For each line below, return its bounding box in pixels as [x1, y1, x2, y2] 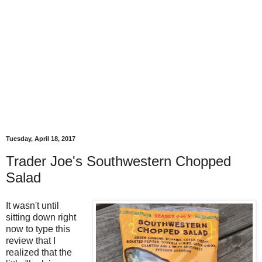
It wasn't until [6, 200, 59, 211]
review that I [6, 235, 56, 246]
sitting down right [6, 212, 76, 222]
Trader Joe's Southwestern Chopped [6, 153, 231, 169]
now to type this [6, 223, 70, 234]
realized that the [6, 247, 72, 257]
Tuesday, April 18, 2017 [6, 135, 75, 143]
